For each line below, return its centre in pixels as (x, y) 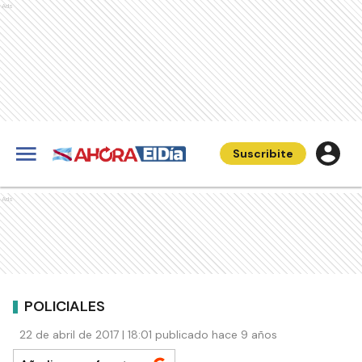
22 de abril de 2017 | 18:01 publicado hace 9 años (148, 335)
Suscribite (263, 154)
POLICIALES (65, 306)
